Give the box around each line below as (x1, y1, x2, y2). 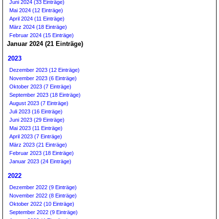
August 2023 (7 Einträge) (9, 100, 68, 106)
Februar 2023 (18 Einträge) (9, 150, 74, 156)
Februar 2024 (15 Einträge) (9, 32, 74, 38)
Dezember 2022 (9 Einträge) (9, 184, 77, 190)
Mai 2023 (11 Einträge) (9, 125, 63, 131)
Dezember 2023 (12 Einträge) (9, 67, 80, 73)
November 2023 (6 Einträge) (9, 75, 77, 81)
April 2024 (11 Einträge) (9, 16, 65, 22)
